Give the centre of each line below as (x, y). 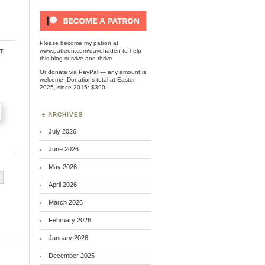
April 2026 (63, 185)
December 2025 (72, 256)
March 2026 (66, 202)
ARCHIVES (66, 114)
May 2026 (63, 167)
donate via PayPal (73, 72)
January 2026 (69, 238)
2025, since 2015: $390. (74, 87)
